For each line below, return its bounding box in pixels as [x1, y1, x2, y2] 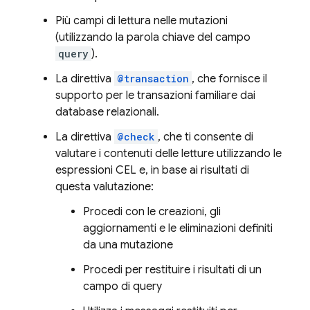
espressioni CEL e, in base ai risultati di [55, 163, 249, 177]
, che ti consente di [158, 130, 253, 144]
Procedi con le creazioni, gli [83, 205, 221, 219]
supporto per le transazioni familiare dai [55, 89, 255, 102]
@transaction [117, 72, 189, 85]
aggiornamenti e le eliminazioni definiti [83, 221, 273, 235]
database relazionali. [55, 105, 159, 119]
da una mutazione [83, 238, 173, 252]
